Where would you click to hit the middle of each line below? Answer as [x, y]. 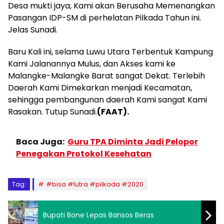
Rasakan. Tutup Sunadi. [52, 111]
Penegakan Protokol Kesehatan [84, 153]
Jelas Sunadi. [33, 29]
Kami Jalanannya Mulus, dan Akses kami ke [92, 63]
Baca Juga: [40, 141]
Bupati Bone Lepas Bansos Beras [98, 215]
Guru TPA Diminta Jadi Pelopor [133, 141]
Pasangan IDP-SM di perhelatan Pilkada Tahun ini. [104, 17]
